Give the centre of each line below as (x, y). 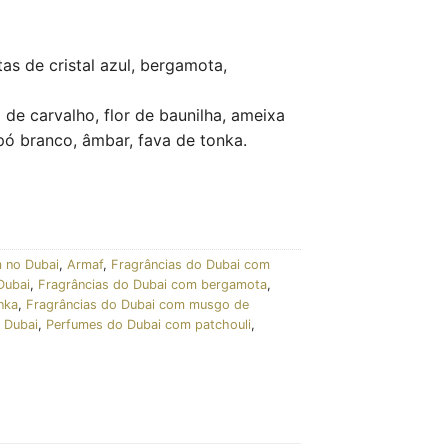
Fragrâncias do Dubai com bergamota (152, 284)
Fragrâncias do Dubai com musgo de (137, 304)
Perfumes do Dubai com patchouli (148, 324)
